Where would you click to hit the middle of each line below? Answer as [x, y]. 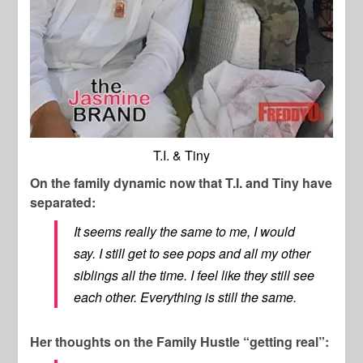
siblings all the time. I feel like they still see [194, 275]
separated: [63, 203]
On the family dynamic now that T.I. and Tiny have [181, 183]
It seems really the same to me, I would [185, 232]
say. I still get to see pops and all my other [192, 254]
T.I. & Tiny [181, 156]
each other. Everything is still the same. [186, 297]
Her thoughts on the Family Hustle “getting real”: [180, 342]
